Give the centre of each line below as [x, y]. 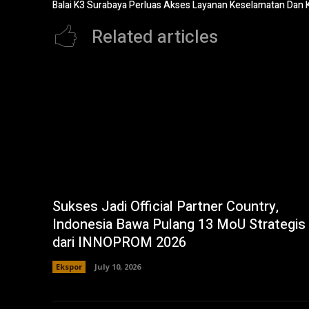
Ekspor [69, 266]
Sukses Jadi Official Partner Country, [166, 206]
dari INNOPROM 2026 [119, 242]
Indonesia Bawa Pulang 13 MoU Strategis [179, 224]
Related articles [155, 37]
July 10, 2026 [118, 266]
